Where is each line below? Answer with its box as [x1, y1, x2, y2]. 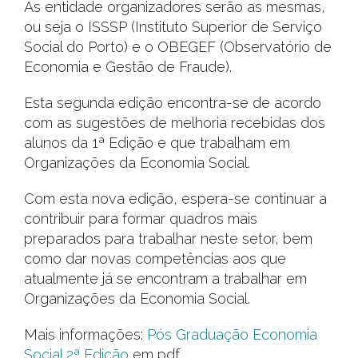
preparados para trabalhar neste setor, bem [24, 230, 312, 247]
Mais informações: [24, 326, 147, 343]
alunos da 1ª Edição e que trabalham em [24, 134, 290, 151]
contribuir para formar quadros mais [24, 210, 257, 227]
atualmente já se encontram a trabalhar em [24, 270, 307, 287]
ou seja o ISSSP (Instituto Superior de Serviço [24, 18, 322, 35]
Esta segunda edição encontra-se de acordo [24, 94, 321, 111]
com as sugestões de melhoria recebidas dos [24, 114, 325, 131]
